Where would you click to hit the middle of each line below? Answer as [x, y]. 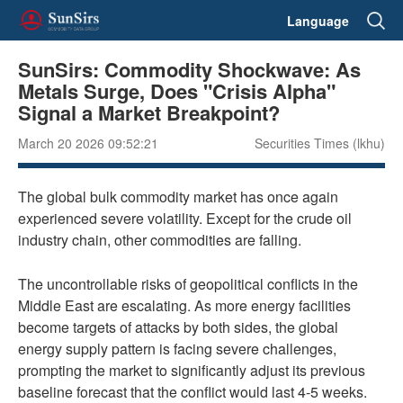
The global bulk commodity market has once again [178, 197]
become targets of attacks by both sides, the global [178, 327]
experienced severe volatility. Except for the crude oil [185, 218]
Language [318, 20]
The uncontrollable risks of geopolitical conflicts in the [188, 284]
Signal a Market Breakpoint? [149, 112]
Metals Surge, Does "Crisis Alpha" [177, 91]
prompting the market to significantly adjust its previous [192, 370]
